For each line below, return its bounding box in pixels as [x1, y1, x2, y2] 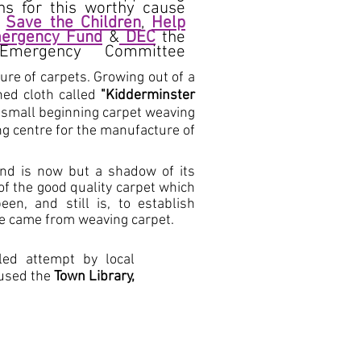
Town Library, [53, 268, 135, 285]
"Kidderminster [101, 87, 195, 104]
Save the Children [6, 13, 141, 33]
